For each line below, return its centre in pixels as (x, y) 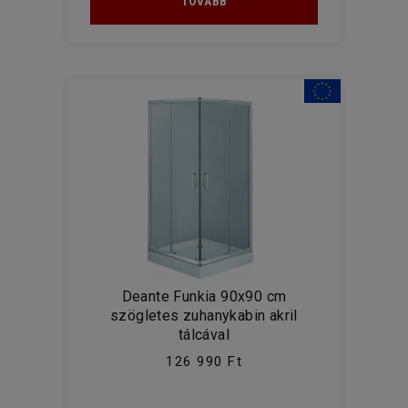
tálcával (204, 335)
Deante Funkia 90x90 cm (204, 296)
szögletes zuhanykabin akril (204, 316)
